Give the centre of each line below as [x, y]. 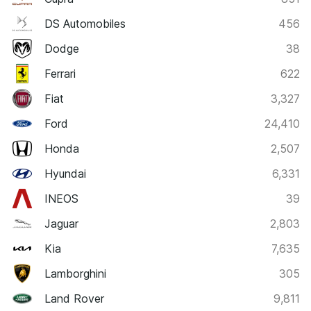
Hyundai [65, 174]
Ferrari [60, 74]
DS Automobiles [85, 24]
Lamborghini [75, 274]
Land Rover [74, 299]
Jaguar [61, 224]
